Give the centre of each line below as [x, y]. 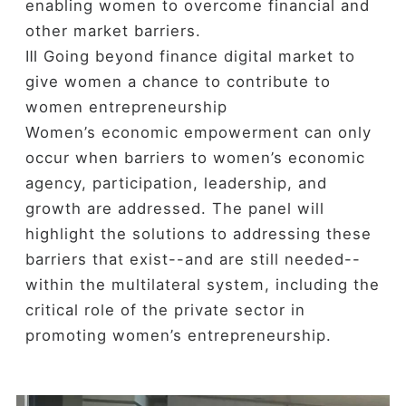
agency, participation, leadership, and [176, 184]
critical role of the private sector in [165, 310]
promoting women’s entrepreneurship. [178, 336]
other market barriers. [113, 31]
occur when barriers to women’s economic [195, 158]
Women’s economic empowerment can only [198, 133]
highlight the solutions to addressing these [198, 234]
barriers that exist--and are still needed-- [193, 260]
